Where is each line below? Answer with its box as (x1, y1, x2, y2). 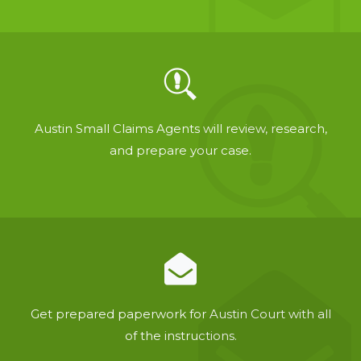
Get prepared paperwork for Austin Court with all (30, 306, 331, 322)
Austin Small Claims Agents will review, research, (34, 121, 327, 136)
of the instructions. (124, 328, 237, 343)
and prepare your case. (110, 143, 251, 158)
